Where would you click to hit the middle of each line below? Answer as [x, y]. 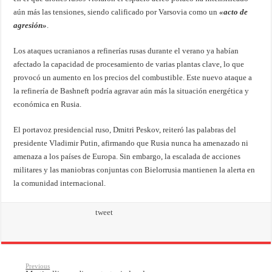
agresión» [30, 25]
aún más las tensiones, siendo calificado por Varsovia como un [117, 12]
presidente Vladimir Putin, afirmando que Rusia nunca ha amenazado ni [131, 143]
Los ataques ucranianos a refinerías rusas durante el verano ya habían [126, 51]
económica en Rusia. [48, 104]
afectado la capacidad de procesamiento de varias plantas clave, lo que [129, 64]
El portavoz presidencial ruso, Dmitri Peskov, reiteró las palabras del [125, 130]
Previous [38, 266]
